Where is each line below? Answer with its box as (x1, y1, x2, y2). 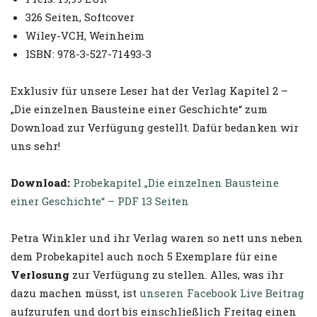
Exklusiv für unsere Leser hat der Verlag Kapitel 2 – (11, 83, 288, 98)
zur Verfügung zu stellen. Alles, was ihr (69, 267, 284, 282)
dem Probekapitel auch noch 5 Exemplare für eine (11, 249, 277, 263)
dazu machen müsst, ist (11, 286, 139, 300)
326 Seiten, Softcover (25, 10, 134, 24)
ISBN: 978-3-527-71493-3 (25, 47, 151, 61)
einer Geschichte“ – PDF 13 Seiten (11, 194, 189, 208)
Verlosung (11, 267, 69, 282)
